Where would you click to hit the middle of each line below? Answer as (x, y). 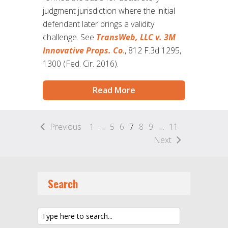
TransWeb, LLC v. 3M (136, 37)
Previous (66, 127)
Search (63, 184)
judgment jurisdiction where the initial (109, 11)
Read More (114, 90)
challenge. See (69, 37)
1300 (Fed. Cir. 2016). (81, 64)
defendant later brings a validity (98, 24)
